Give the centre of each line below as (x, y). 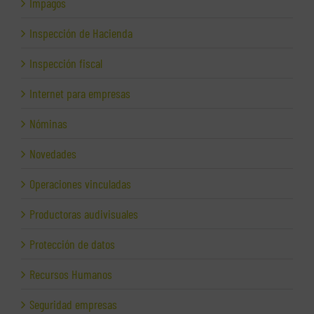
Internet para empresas (80, 94)
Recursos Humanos (71, 274)
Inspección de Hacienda (81, 33)
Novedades (53, 154)
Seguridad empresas (73, 305)
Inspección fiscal (66, 63)
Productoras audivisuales (84, 214)
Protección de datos (72, 244)
